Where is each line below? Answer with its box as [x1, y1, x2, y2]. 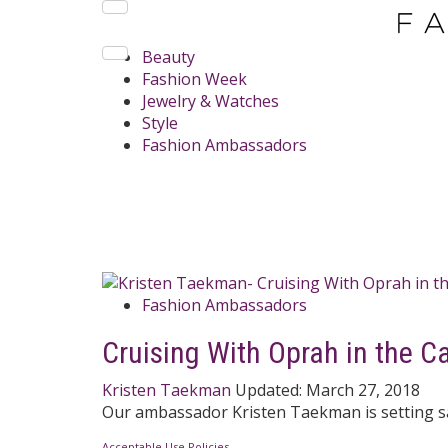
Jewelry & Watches [142, 90, 279, 112]
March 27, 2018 [306, 378, 420, 401]
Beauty [142, 46, 195, 68]
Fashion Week [142, 68, 247, 90]
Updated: [235, 378, 306, 401]
